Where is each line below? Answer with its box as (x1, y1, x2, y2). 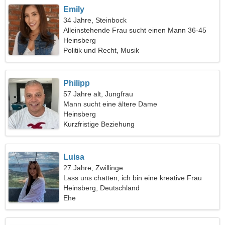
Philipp (63, 79, 90, 87)
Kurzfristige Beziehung (63, 120, 135, 128)
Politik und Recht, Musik (63, 46, 140, 54)
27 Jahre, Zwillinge (63, 164, 124, 172)
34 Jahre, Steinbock (63, 16, 127, 24)
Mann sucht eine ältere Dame (63, 100, 158, 108)
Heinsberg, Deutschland (63, 184, 140, 192)
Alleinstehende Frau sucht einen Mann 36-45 (63, 26, 207, 34)
